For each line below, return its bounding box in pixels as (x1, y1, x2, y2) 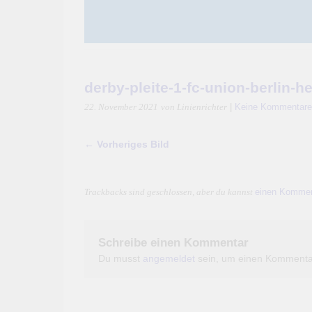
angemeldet (143, 253, 195, 264)
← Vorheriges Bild (84, 139, 169, 150)
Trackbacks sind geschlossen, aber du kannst (84, 187, 255, 197)
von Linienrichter (161, 102, 227, 112)
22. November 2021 (84, 102, 158, 112)
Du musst (98, 253, 143, 264)
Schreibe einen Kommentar (98, 235, 249, 249)
